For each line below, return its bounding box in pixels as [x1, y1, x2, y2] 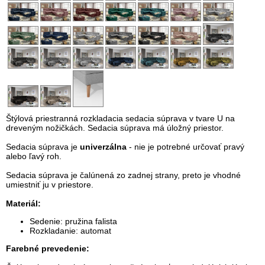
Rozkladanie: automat [30, 225, 111, 235]
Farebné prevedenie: [6, 243, 94, 253]
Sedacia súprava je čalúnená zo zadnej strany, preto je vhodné [6, 170, 241, 180]
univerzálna [80, 141, 127, 151]
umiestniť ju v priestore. [6, 179, 93, 189]
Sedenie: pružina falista [30, 216, 117, 226]
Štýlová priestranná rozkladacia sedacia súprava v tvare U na [6, 113, 235, 123]
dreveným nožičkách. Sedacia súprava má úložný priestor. [6, 122, 224, 132]
